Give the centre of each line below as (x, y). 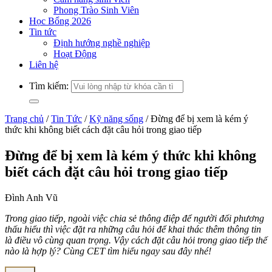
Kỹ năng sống (116, 119)
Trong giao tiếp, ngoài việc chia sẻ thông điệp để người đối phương (134, 218)
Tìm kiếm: (49, 86)
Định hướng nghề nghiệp (102, 43)
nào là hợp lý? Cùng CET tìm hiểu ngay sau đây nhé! (108, 251)
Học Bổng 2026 (60, 21)
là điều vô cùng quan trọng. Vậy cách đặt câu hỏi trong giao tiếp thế (136, 240)
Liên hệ (44, 65)
